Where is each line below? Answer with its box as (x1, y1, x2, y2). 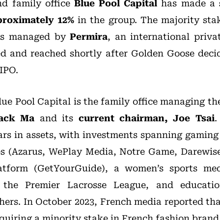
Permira (70, 31, 108, 42)
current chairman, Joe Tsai (78, 113, 215, 123)
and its (34, 113, 79, 123)
